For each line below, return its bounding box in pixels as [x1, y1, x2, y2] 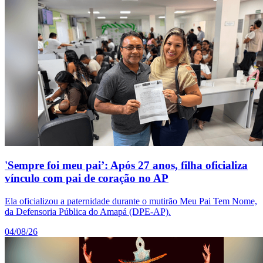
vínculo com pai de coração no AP [5, 172, 168, 185]
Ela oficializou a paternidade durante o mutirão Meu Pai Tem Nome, [5, 196, 257, 207]
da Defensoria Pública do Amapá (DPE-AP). [5, 207, 171, 217]
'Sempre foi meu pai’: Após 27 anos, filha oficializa [5, 159, 248, 172]
